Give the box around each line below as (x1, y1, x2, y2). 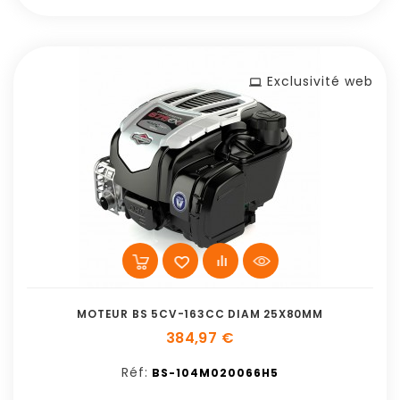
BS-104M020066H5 (152, 365, 279, 380)
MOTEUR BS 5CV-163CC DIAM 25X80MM (77, 306, 323, 321)
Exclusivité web (267, 72, 373, 90)
